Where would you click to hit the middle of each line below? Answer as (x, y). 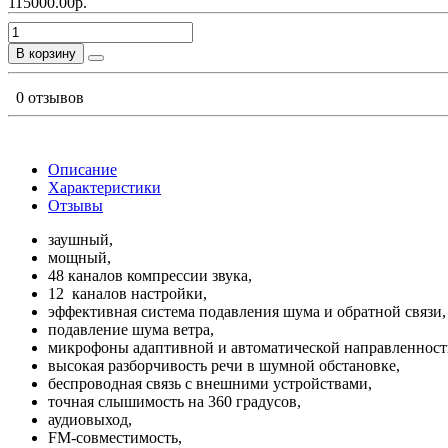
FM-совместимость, (115, 437)
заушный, (80, 239)
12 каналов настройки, (127, 293)
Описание (82, 169)
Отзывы (75, 205)
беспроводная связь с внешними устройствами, (210, 383)
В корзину (46, 53)
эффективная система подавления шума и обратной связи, (247, 311)
